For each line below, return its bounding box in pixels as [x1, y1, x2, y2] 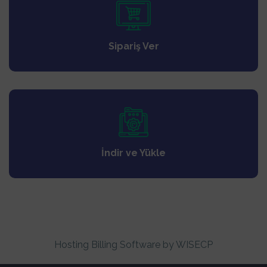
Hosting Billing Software [54, 239, 160, 251]
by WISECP [160, 239, 213, 251]
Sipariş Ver [108, 41, 159, 52]
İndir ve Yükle [101, 147, 166, 159]
